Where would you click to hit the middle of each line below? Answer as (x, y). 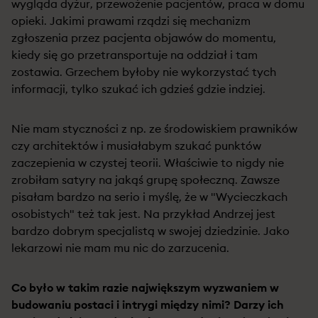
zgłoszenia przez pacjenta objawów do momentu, (144, 38)
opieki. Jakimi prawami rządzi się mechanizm (131, 21)
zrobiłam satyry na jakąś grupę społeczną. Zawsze (146, 180)
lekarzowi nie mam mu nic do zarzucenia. (120, 248)
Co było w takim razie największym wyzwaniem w (145, 287)
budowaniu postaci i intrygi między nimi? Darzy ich (148, 305)
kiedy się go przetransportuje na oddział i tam (135, 55)
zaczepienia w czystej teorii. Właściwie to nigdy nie (148, 163)
